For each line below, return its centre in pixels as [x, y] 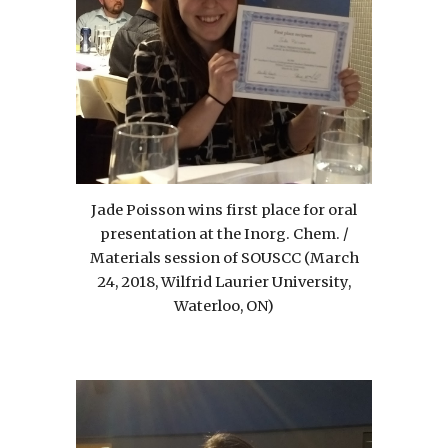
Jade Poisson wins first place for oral [224, 209]
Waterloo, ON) [224, 305]
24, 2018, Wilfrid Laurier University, [224, 281]
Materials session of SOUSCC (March [224, 257]
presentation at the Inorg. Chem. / [224, 233]
